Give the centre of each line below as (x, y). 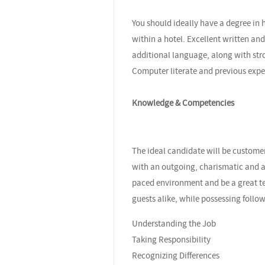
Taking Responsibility (171, 239)
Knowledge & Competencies (183, 103)
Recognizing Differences (187, 255)
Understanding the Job (174, 223)
